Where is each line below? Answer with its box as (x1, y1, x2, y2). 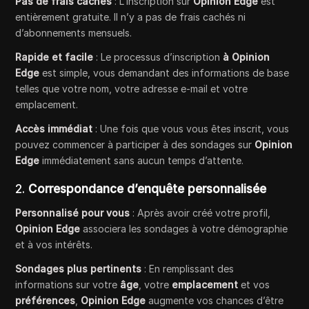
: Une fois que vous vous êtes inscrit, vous (92, 123, 290, 135)
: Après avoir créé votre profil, (130, 207, 271, 219)
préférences (15, 295, 76, 307)
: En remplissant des (141, 263, 235, 275)
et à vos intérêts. (15, 239, 93, 251)
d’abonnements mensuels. (15, 27, 132, 39)
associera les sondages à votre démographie (80, 223, 288, 235)
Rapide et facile (15, 51, 94, 63)
